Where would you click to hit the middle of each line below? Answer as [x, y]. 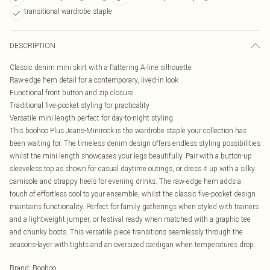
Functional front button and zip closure [71, 93]
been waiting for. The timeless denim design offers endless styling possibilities [135, 143]
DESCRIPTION [33, 46]
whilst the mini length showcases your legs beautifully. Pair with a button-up [131, 156]
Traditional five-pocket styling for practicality [80, 105]
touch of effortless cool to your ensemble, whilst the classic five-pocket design [133, 194]
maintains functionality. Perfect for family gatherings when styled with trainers [134, 206]
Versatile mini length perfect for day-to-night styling [91, 118]
